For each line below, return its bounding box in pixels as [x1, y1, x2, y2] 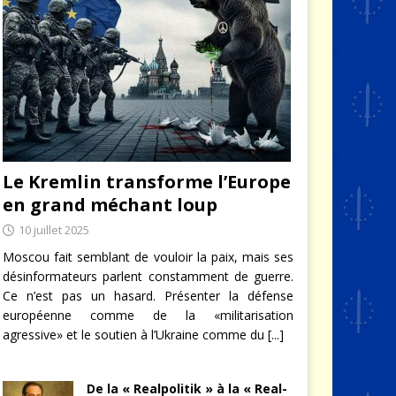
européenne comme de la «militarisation [2, 306, 294, 324]
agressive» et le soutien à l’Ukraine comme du [2, 325, 268, 343]
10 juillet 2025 [18, 221, 89, 238]
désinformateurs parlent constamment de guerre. [2, 267, 294, 285]
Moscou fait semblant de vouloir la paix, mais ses [2, 247, 294, 265]
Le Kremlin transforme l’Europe [2, 169, 291, 194]
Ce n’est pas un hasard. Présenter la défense [2, 286, 294, 304]
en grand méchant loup [2, 192, 217, 217]
